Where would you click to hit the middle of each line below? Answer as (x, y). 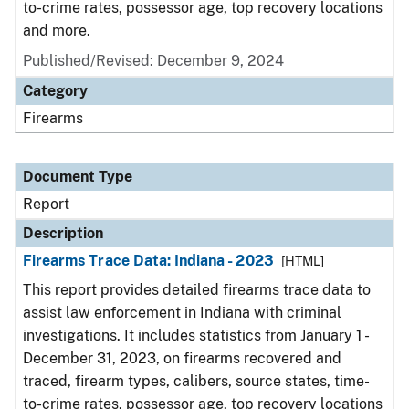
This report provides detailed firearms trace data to (197, 290)
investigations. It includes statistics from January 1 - (195, 336)
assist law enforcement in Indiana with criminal (182, 313)
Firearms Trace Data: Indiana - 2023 (148, 261)
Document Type (78, 177)
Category (55, 91)
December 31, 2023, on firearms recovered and (182, 358)
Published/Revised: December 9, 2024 (153, 61)
